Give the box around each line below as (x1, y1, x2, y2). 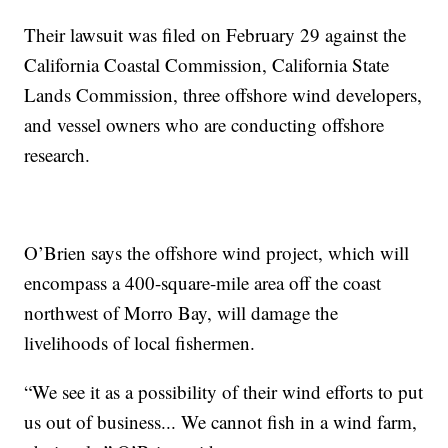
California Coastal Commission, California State (24, 52, 390, 78)
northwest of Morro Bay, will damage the (24, 300, 339, 326)
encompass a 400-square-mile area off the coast (24, 270, 382, 296)
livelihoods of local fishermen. (24, 330, 256, 356)
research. (24, 142, 91, 168)
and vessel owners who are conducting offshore (24, 112, 385, 138)
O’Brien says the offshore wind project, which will (24, 240, 410, 266)
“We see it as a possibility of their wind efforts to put (24, 379, 424, 405)
